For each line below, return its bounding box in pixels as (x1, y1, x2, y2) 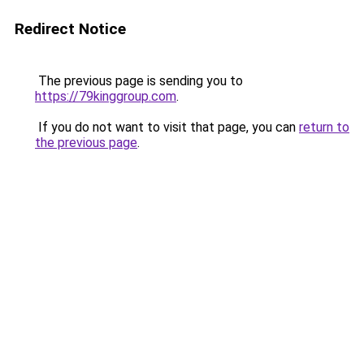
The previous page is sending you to (35, 73, 243, 89)
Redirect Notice (15, 19, 126, 38)
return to (299, 119, 349, 135)
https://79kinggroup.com (35, 89, 176, 104)
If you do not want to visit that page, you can (35, 119, 299, 135)
